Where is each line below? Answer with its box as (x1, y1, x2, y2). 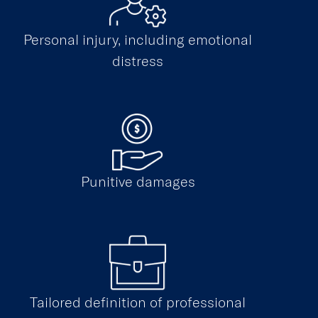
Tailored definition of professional (30, 293, 246, 311)
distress (112, 52, 163, 70)
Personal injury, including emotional (23, 31, 252, 48)
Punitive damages (80, 172, 195, 190)
